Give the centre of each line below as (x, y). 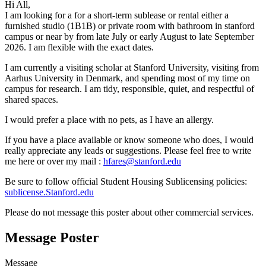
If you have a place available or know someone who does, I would (129, 140)
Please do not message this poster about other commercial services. (129, 212)
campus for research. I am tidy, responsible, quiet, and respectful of (129, 88)
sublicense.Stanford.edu (49, 192)
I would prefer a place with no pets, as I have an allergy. (109, 119)
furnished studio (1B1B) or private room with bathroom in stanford (130, 26)
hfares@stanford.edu (142, 161)
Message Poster (52, 237)
